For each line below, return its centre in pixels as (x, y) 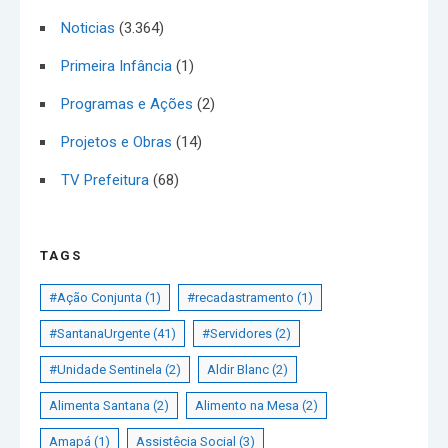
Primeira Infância (116, 65)
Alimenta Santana (99, 405)
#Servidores (237, 333)
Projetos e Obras (116, 141)
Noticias (88, 27)
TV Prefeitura (105, 179)
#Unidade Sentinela (105, 369)
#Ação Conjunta (95, 297)
